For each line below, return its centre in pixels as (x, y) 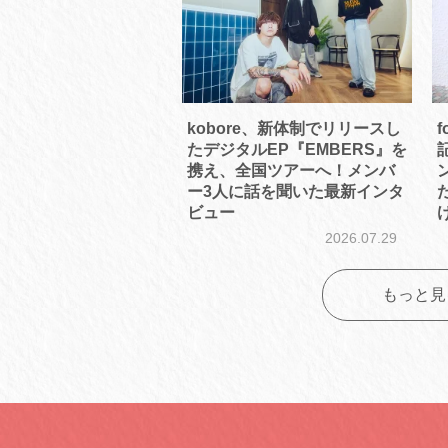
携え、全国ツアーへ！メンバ (291, 171)
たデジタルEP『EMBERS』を (297, 150)
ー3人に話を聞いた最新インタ (295, 192)
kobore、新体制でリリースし (294, 129)
